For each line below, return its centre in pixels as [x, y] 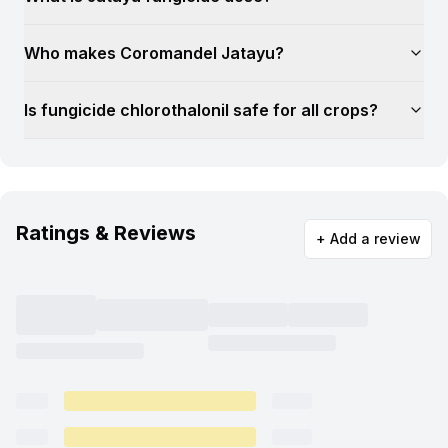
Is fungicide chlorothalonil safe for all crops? [201, 110]
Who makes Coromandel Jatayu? [154, 53]
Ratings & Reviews [106, 233]
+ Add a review [368, 238]
